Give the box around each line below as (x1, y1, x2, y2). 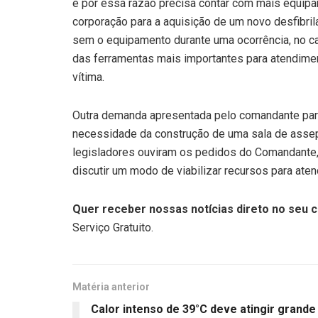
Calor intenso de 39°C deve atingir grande (91, 302, 316, 316)
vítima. (72, 70, 107, 84)
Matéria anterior (72, 280, 150, 292)
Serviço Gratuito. (72, 220, 153, 234)
